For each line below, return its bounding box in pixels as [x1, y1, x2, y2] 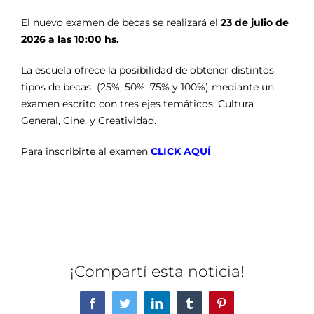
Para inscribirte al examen [21, 145, 151, 158]
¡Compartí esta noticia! [69, 262, 245, 281]
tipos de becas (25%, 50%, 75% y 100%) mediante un [21, 81, 274, 94]
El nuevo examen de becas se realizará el [21, 16, 221, 29]
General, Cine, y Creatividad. [21, 114, 156, 128]
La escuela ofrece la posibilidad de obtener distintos [21, 64, 274, 77]
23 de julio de [221, 16, 289, 29]
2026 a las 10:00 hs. [21, 33, 119, 46]
